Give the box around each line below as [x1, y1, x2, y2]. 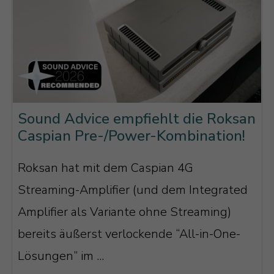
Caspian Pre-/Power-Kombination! [17, 126, 245, 146]
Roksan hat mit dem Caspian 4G [17, 159, 193, 176]
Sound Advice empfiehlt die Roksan [17, 109, 256, 129]
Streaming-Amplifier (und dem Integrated [17, 181, 248, 198]
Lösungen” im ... [17, 247, 104, 264]
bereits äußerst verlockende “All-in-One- [17, 225, 240, 242]
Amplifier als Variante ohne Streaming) [17, 203, 231, 220]
